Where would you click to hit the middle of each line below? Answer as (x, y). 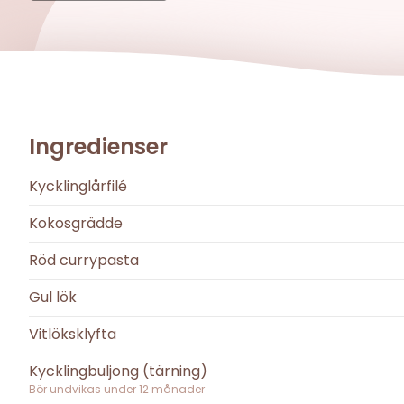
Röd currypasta (84, 261)
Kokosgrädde (76, 224)
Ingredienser (98, 147)
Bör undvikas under (84, 390)
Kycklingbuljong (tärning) (118, 372)
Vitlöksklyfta (73, 335)
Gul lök (53, 298)
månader (177, 390)
